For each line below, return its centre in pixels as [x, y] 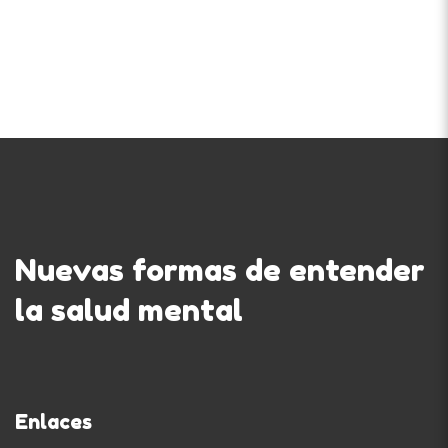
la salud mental [129, 309]
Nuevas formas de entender [220, 269]
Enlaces [53, 421]
